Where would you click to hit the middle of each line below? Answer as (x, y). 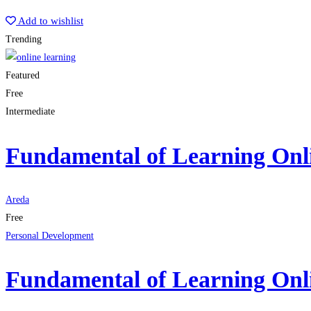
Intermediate (30, 112)
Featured (23, 76)
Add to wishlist (51, 21)
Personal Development (50, 235)
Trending (24, 40)
